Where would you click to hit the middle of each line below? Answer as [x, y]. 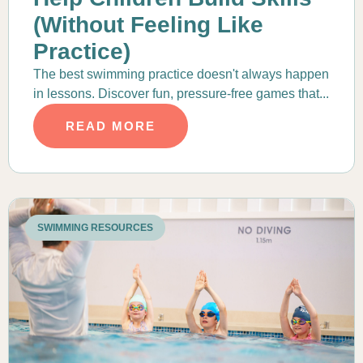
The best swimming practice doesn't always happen [181, 75]
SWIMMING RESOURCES [95, 228]
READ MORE [111, 126]
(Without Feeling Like [148, 25]
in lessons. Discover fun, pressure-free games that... [181, 94]
